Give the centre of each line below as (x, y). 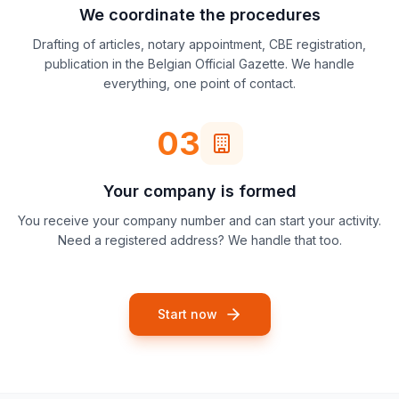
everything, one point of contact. (199, 83)
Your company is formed (199, 191)
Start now (187, 314)
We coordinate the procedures (199, 15)
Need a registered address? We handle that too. (199, 240)
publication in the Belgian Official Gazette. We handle (199, 64)
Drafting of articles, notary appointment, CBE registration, (199, 44)
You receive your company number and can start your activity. (199, 220)
